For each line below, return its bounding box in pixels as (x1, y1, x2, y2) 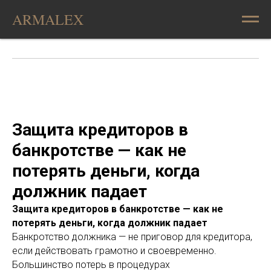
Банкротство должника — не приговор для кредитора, (12, 231, 252, 243)
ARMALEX (12, 10, 83, 29)
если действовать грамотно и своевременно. (12, 245, 217, 256)
